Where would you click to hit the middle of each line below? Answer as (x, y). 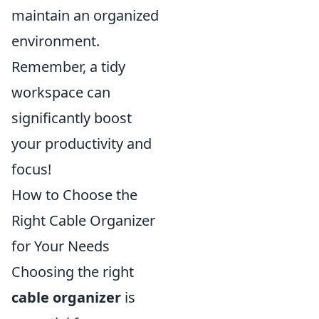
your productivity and (82, 144)
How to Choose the (74, 195)
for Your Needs (61, 246)
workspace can (61, 93)
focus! (31, 169)
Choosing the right (73, 272)
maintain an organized (85, 16)
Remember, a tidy (68, 67)
